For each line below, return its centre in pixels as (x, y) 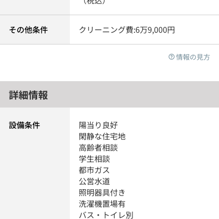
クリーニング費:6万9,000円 (127, 29)
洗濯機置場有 (102, 204)
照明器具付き (102, 192)
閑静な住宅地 (102, 136)
